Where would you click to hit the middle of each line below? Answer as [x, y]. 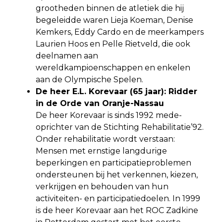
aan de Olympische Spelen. [89, 79]
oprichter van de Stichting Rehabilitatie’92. [120, 127]
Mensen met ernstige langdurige [101, 151]
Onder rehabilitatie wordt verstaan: [105, 139]
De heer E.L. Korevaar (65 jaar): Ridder [116, 91]
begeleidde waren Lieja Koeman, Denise [114, 20]
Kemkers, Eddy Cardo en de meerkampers [120, 32]
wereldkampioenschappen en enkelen [113, 67]
